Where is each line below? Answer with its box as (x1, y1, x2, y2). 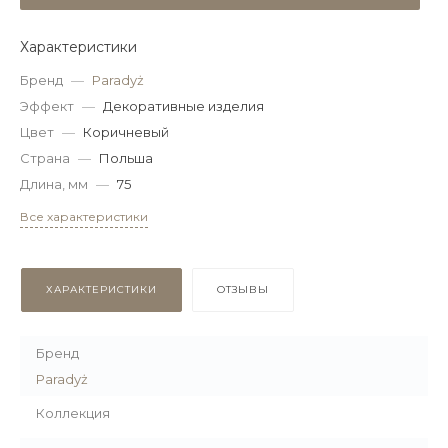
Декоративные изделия (103, 98, 264, 114)
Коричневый (83, 124, 169, 140)
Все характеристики (20, 209, 148, 224)
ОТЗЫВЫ (217, 283, 269, 296)
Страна (20, 150, 70, 166)
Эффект (20, 98, 74, 114)
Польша (99, 150, 153, 166)
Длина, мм (20, 176, 88, 192)
